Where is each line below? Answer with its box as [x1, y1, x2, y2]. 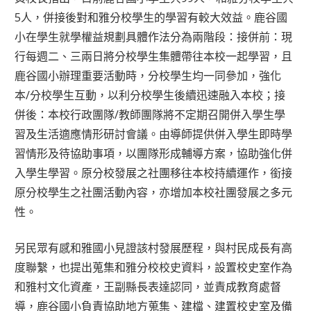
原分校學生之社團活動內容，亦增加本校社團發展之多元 [15, 184, 293, 200]
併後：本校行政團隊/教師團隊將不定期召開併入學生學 [15, 106, 286, 122]
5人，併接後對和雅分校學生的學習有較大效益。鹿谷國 [15, 9, 288, 25]
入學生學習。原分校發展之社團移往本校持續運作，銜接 [15, 165, 293, 180]
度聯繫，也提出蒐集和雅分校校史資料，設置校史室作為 [15, 259, 293, 275]
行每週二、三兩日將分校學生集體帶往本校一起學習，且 [15, 48, 293, 64]
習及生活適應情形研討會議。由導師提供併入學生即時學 [15, 126, 293, 142]
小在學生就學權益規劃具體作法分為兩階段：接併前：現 [15, 28, 293, 44]
